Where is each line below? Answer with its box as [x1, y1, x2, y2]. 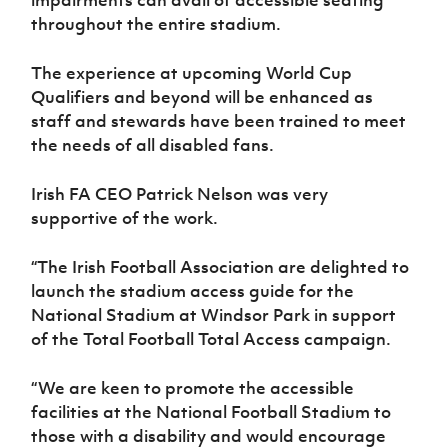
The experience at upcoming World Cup [31, 61, 353, 84]
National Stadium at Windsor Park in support [31, 303, 397, 326]
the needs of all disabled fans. [31, 133, 275, 156]
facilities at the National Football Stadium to [31, 400, 392, 423]
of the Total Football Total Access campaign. [31, 327, 396, 350]
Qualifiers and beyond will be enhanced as [31, 85, 374, 108]
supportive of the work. [31, 206, 219, 229]
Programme [266, 32, 349, 52]
